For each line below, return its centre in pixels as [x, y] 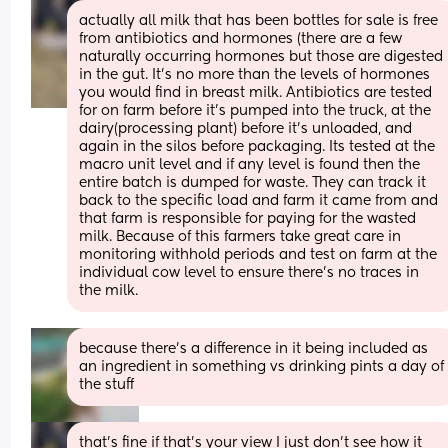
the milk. [109, 290]
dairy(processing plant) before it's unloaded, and [246, 128]
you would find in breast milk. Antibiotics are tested [256, 92]
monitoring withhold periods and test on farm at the [258, 254]
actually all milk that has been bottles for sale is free [259, 20]
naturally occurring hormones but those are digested [261, 56]
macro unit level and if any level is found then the [250, 164]
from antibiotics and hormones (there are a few [241, 38]
